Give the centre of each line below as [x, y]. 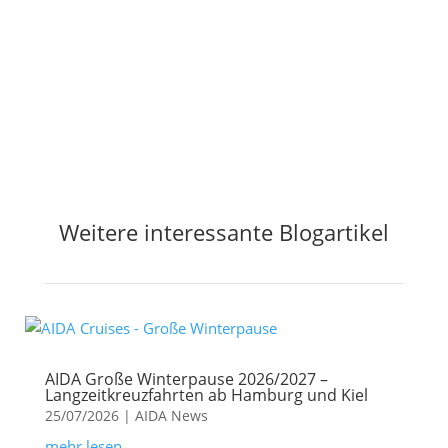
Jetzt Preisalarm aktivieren [186, 36]
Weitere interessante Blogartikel [223, 232]
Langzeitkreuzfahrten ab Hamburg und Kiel [206, 395]
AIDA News [171, 416]
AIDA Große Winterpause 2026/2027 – [186, 379]
